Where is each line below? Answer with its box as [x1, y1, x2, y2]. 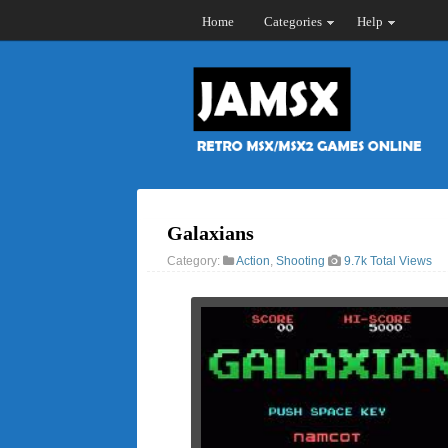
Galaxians [167, 222, 254, 244]
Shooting [276, 254, 325, 268]
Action [236, 254, 270, 268]
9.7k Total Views [344, 254, 432, 268]
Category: [167, 254, 223, 268]
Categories [264, 14, 322, 29]
